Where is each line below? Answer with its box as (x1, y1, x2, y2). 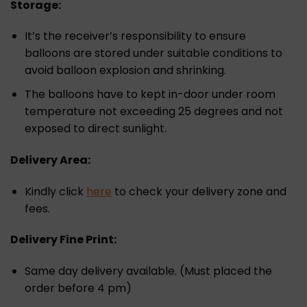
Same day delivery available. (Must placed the (24, 263, 272, 280)
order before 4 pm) (24, 280, 132, 297)
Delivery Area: (10, 151, 90, 168)
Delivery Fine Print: (10, 232, 116, 248)
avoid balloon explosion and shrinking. (24, 62, 226, 79)
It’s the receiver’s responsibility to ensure (24, 28, 246, 45)
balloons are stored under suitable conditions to (24, 45, 282, 62)
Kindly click (24, 183, 86, 199)
